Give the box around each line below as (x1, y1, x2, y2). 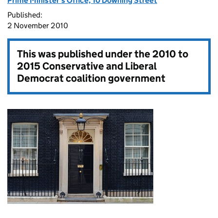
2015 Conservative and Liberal (17, 60, 156, 73)
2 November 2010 (7, 21, 68, 30)
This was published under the (17, 48, 152, 60)
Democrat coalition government (17, 72, 165, 85)
